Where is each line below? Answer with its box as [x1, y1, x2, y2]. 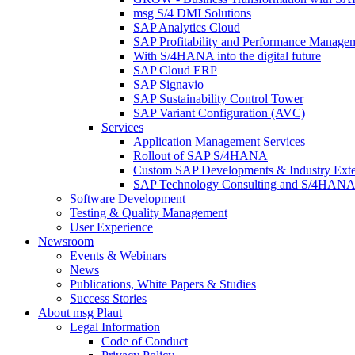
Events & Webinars [70, 249, 166, 263]
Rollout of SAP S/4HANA [133, 149, 268, 163]
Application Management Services [133, 135, 305, 149]
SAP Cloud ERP [133, 63, 217, 78]
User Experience [70, 220, 153, 235]
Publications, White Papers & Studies [70, 277, 256, 292]
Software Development [70, 192, 185, 206]
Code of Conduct [101, 334, 188, 349]
